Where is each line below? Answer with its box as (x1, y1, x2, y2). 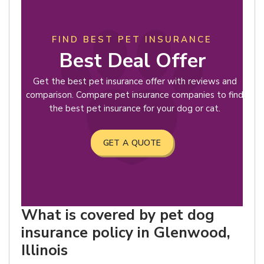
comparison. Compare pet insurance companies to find (26, 89, 243, 101)
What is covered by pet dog (21, 204, 214, 225)
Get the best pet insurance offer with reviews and (32, 75, 237, 87)
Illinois (21, 240, 68, 260)
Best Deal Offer (58, 47, 206, 74)
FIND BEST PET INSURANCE (52, 34, 212, 45)
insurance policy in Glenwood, (21, 222, 230, 243)
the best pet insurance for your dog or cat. (49, 103, 220, 114)
